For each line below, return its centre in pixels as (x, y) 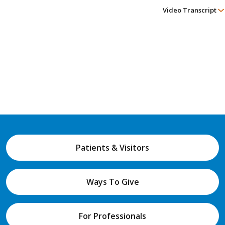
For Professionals (113, 216)
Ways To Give (113, 182)
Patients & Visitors (113, 147)
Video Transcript (191, 10)
